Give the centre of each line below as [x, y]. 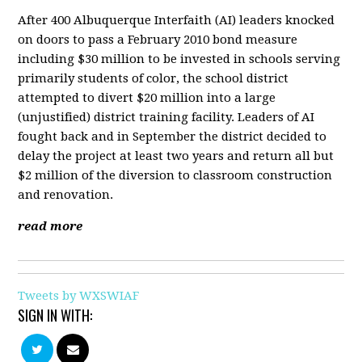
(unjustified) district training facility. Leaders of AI [166, 117]
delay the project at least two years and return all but [176, 156]
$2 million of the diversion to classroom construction [175, 175]
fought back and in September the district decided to [173, 137]
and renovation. [66, 195]
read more [51, 226]
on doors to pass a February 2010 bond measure [158, 40]
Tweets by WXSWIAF [79, 296]
